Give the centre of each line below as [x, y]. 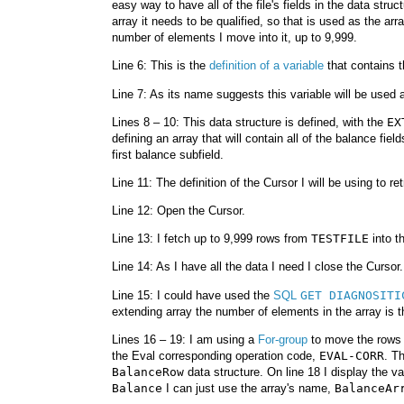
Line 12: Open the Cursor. [179, 211]
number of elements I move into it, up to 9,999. [234, 38]
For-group [283, 339]
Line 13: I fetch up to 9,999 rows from [211, 239]
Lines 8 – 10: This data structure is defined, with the [249, 122]
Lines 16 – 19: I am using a [185, 339]
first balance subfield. [168, 154]
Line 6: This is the [161, 66]
